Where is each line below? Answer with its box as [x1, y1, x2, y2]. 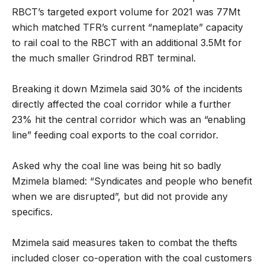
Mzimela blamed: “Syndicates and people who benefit [12, 174, 252, 187]
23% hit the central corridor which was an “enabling [12, 113, 245, 125]
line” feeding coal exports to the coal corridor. [12, 128, 218, 141]
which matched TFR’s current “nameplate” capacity [12, 21, 243, 33]
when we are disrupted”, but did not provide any [12, 190, 228, 202]
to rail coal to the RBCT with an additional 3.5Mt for [12, 36, 242, 49]
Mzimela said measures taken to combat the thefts [12, 236, 237, 248]
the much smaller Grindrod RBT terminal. [12, 51, 196, 64]
